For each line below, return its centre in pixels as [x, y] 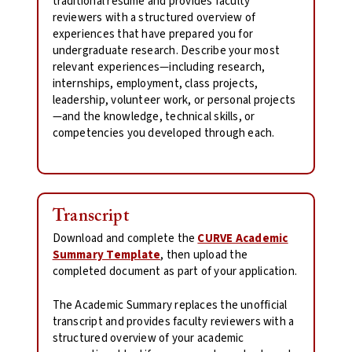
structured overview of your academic [148, 339]
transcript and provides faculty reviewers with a [173, 322]
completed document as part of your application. [175, 271]
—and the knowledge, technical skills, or [154, 116]
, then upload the [204, 255]
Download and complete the [125, 238]
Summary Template [106, 255]
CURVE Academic [243, 238]
